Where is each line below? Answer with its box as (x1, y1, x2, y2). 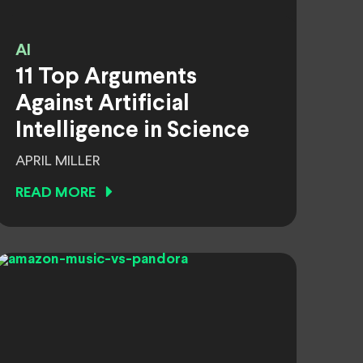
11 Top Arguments (15, 67, 197, 88)
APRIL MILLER (15, 154, 100, 169)
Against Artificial (15, 94, 190, 115)
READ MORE (15, 186, 96, 200)
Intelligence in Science (15, 121, 250, 142)
